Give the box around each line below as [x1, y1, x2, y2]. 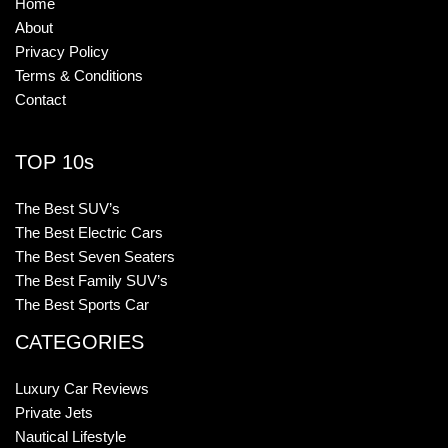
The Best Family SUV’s [15, 273, 168, 290]
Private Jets [15, 405, 93, 422]
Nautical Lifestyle [15, 429, 126, 446]
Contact [15, 91, 66, 108]
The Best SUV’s [15, 201, 120, 218]
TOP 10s [15, 150, 94, 173]
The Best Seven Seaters [15, 249, 175, 266]
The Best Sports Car [15, 297, 149, 314]
